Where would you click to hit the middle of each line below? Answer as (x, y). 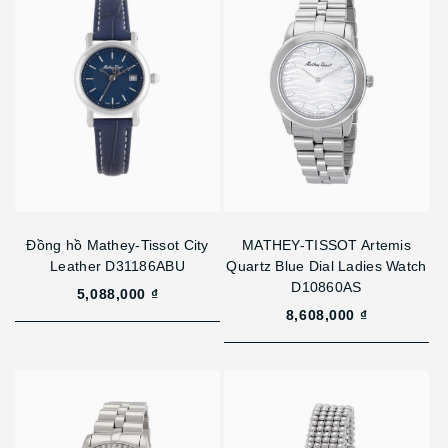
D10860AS (326, 286)
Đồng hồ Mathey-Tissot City (117, 244)
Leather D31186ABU (117, 265)
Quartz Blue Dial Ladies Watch (326, 265)
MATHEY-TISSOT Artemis (326, 244)
